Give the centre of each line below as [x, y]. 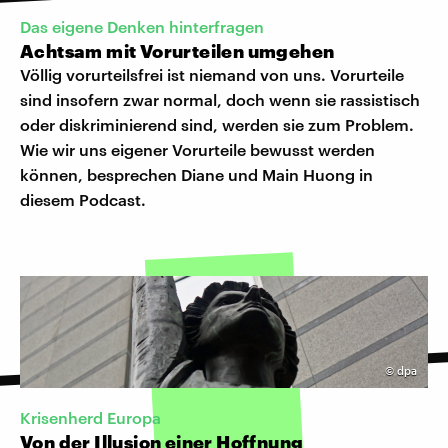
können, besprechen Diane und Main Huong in [196, 174]
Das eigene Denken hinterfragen [142, 26]
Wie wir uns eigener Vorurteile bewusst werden [197, 149]
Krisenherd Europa [90, 418]
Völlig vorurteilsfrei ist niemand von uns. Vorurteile [212, 74]
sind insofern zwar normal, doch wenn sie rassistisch [220, 99]
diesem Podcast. [83, 199]
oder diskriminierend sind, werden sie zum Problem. [217, 124]
